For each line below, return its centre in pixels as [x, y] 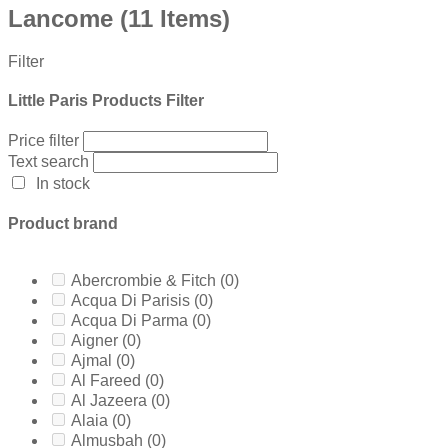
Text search [48, 162]
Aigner [96, 340]
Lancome [64, 18]
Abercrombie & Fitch [145, 280]
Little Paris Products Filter [106, 101]
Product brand [63, 223]
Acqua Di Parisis [132, 300]
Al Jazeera [111, 400]
